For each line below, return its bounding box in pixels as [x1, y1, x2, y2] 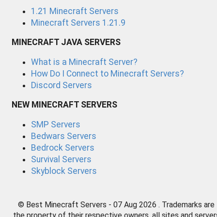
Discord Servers [31, 80, 92, 90]
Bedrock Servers [31, 142, 94, 153]
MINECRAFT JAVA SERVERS [12, 37, 121, 47]
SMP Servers [31, 119, 80, 129]
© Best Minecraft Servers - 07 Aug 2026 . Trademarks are [18, 200, 215, 209]
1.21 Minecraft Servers [31, 6, 119, 16]
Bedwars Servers [31, 131, 96, 141]
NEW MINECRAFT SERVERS [12, 100, 117, 109]
